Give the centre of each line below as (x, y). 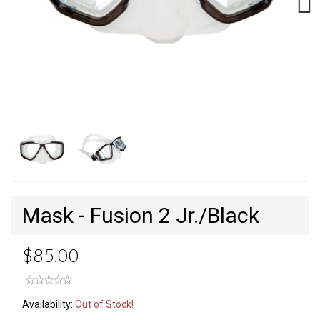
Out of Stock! (104, 304)
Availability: (49, 304)
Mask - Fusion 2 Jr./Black (141, 215)
